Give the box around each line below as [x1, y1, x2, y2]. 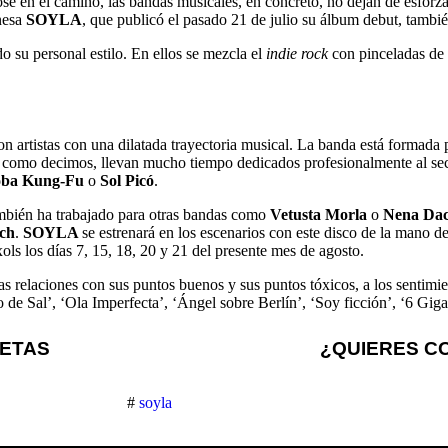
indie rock [266, 45, 328, 62]
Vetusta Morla [270, 206, 367, 223]
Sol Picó [96, 172, 154, 189]
